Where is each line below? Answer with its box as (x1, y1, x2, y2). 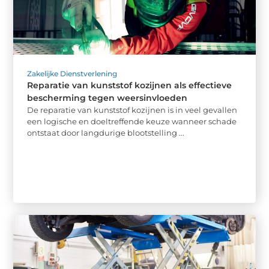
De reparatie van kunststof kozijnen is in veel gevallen (27, 104, 238, 115)
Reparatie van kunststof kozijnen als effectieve (27, 79, 232, 91)
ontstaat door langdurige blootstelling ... (27, 127, 185, 138)
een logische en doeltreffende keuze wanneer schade (27, 116, 237, 126)
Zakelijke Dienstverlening (27, 68, 118, 78)
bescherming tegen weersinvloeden (27, 92, 188, 103)
